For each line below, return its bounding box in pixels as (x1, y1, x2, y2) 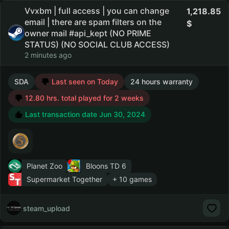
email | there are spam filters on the (25, 17, 162, 27)
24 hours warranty (130, 77, 193, 86)
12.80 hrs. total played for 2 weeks (23, 94, 144, 102)
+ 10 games (112, 175, 152, 184)
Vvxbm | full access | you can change (25, 6, 169, 16)
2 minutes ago (25, 51, 72, 59)
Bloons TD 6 (86, 162, 126, 170)
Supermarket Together (27, 175, 102, 184)
